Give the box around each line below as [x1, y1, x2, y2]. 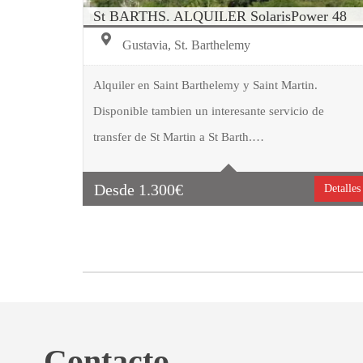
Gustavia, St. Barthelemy [118, 38, 250, 53]
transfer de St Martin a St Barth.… [92, 130, 264, 143]
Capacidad [152, 142, 199, 155]
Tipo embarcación [152, 110, 232, 123]
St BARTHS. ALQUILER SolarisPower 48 [92, 8, 347, 25]
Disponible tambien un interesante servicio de [92, 104, 324, 117]
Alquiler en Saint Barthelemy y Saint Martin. [92, 78, 318, 92]
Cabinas [152, 173, 188, 186]
